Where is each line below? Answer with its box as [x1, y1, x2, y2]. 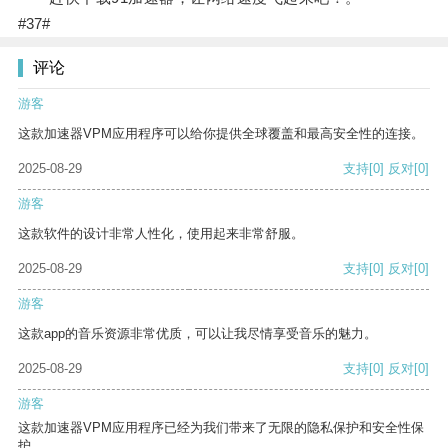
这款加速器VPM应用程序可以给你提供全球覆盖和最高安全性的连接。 [18, 126, 424, 142]
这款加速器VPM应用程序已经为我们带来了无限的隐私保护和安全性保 [18, 420, 424, 436]
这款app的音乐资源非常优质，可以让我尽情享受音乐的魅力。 [18, 326, 377, 342]
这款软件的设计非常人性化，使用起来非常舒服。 [18, 226, 304, 242]
